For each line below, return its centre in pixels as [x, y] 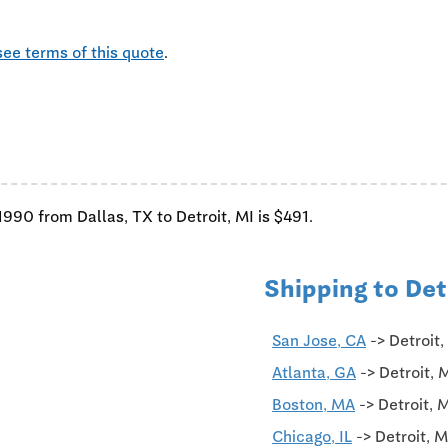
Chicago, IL [312, 436]
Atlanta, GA [314, 372]
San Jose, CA [319, 340]
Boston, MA [313, 404]
